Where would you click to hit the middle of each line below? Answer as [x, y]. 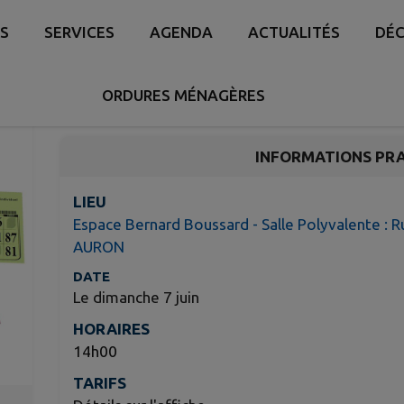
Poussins [128, 53]
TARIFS [99, 383]
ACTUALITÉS [294, 32]
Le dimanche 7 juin [136, 297]
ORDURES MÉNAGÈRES [183, 95]
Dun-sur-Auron [110, 84]
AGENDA [182, 32]
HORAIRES [111, 329]
